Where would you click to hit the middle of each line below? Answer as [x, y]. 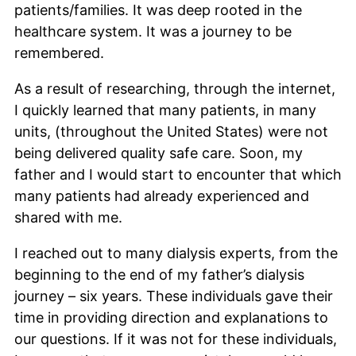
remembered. [59, 52]
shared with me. [68, 217]
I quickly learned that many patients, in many [165, 110]
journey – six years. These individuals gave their [174, 296]
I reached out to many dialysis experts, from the [176, 253]
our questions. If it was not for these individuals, [176, 339]
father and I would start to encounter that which [178, 174]
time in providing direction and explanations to [171, 317]
